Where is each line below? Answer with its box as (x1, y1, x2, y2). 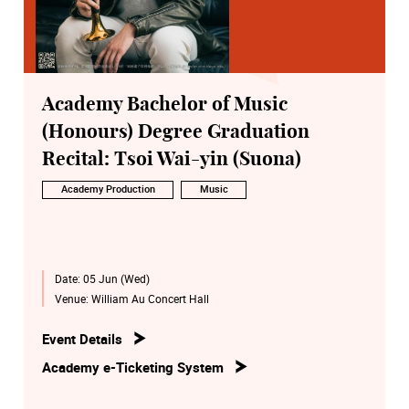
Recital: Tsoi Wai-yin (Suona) (42, 149, 301, 169)
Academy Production (60, 183, 155, 196)
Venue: (54, 290, 91, 306)
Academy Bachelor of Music (42, 94, 288, 114)
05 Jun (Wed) (82, 271, 150, 287)
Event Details (42, 329, 122, 348)
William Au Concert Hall (90, 290, 209, 306)
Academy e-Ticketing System (42, 358, 224, 377)
